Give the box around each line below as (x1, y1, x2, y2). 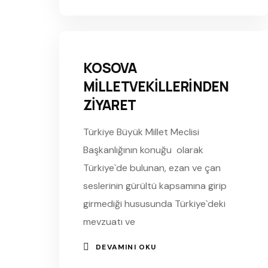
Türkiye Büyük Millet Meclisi (83, 125, 199, 138)
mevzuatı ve (83, 215, 135, 228)
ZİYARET (83, 95, 136, 114)
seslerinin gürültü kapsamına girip (83, 179, 227, 192)
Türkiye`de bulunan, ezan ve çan (83, 161, 221, 174)
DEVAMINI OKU (96, 242, 157, 252)
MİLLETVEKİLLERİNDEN (83, 77, 229, 96)
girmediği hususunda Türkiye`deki (83, 197, 226, 210)
